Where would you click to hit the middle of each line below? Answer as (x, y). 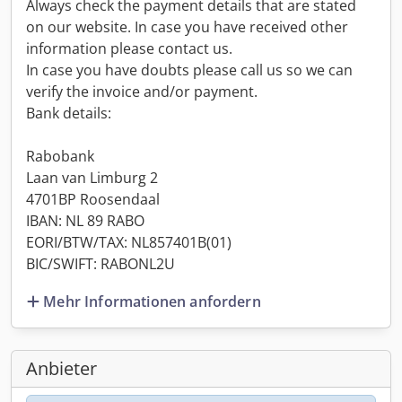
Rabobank (60, 156)
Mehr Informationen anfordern (152, 301)
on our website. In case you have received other (187, 27)
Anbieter (61, 368)
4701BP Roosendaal (93, 199)
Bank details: (69, 113)
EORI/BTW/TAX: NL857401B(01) (129, 242)
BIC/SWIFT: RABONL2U (100, 264)
